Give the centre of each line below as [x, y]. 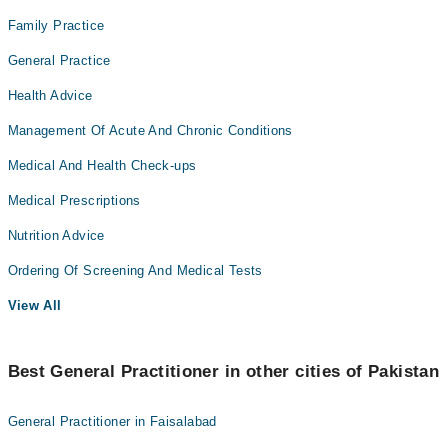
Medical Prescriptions [74, 200]
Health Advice [50, 95]
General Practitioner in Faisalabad [112, 421]
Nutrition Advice [56, 235]
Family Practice [56, 25]
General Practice [59, 60]
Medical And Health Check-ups [102, 165]
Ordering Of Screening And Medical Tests [135, 270]
